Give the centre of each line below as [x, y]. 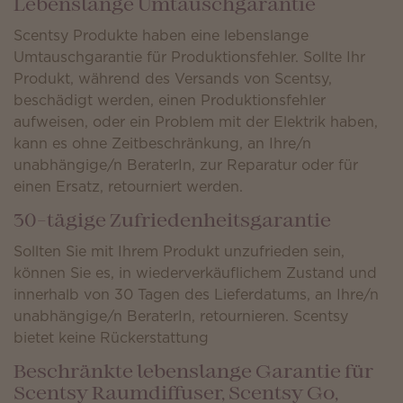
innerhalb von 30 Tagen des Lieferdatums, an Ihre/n [196, 294]
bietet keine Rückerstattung [111, 337]
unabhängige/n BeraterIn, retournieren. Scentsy [181, 316]
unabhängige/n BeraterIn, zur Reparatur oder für [186, 165]
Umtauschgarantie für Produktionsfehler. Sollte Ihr [189, 57]
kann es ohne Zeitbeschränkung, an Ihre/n [162, 143]
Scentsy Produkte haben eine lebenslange [161, 35]
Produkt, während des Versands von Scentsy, [173, 78]
